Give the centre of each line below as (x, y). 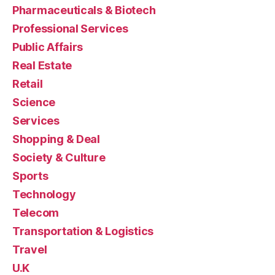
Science (34, 102)
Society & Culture (59, 157)
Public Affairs (48, 47)
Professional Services (70, 28)
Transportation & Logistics (83, 231)
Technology (44, 194)
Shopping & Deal (56, 139)
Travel (30, 249)
